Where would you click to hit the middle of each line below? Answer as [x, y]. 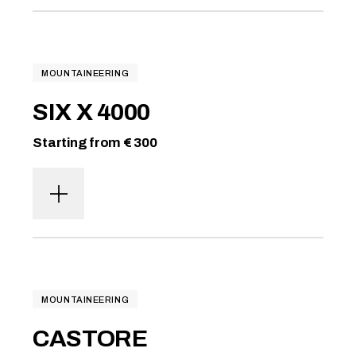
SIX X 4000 [91, 112]
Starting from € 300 [95, 143]
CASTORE [90, 339]
